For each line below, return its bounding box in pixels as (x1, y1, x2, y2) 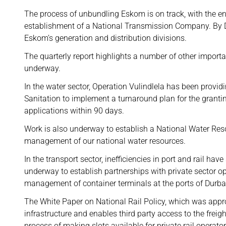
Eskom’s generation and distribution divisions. (24, 33, 187, 43)
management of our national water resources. (24, 136, 186, 146)
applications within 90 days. (24, 106, 124, 116)
